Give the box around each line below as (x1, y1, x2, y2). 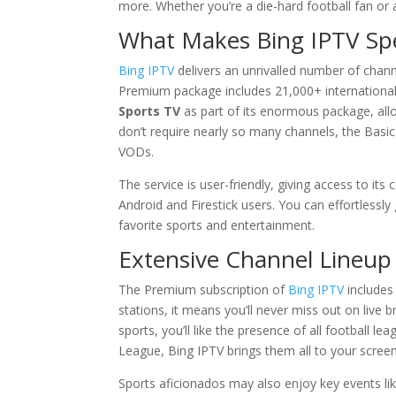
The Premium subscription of (118, 281, 289, 298)
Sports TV (118, 103, 181, 119)
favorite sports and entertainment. (118, 217, 316, 233)
